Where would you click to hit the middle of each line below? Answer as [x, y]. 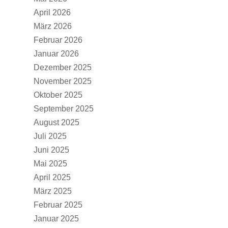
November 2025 [63, 81]
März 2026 [53, 26]
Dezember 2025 [63, 67]
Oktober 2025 [58, 95]
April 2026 [52, 12]
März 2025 [53, 191]
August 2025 [56, 122]
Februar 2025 [58, 205]
